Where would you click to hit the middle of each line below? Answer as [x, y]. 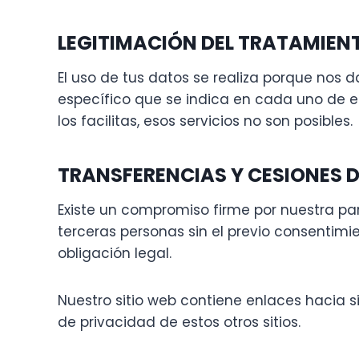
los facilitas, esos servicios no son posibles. [205, 121]
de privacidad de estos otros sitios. [179, 323]
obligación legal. [115, 254]
